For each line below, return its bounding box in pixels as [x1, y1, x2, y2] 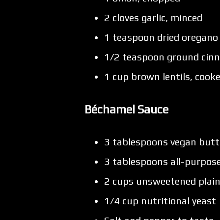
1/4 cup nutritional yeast [104, 195, 216, 207]
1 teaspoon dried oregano [104, 31, 218, 43]
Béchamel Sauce [84, 102, 168, 116]
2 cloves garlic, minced [104, 12, 202, 24]
